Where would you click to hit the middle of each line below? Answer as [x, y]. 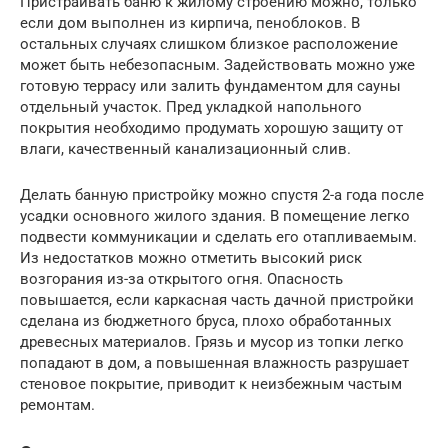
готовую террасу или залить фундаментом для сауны [210, 85]
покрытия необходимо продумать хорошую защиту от [211, 127]
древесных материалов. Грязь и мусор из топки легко [212, 341]
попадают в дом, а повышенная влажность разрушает [214, 362]
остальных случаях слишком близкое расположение [209, 43]
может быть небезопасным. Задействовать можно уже [217, 64]
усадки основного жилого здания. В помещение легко [215, 215]
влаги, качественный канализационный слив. [185, 148]
